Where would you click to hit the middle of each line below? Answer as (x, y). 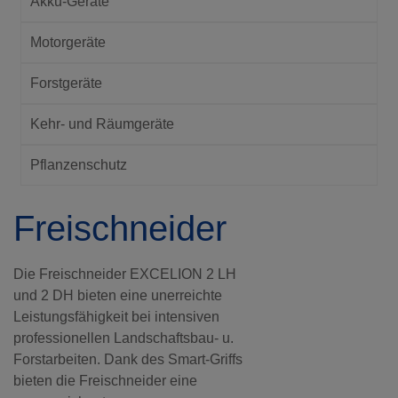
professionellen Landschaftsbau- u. (123, 338)
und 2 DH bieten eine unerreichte (118, 295)
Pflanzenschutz (79, 165)
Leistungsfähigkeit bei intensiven (116, 317)
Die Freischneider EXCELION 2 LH (125, 274)
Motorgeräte (68, 42)
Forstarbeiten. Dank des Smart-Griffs (128, 359)
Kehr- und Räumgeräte (102, 124)
